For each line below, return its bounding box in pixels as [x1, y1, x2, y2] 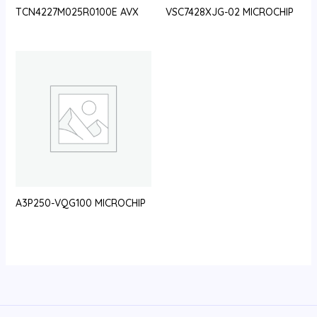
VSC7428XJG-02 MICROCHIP [166, 5, 294, 18]
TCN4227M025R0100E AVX [15, 5, 139, 18]
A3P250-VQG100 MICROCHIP [15, 197, 146, 210]
